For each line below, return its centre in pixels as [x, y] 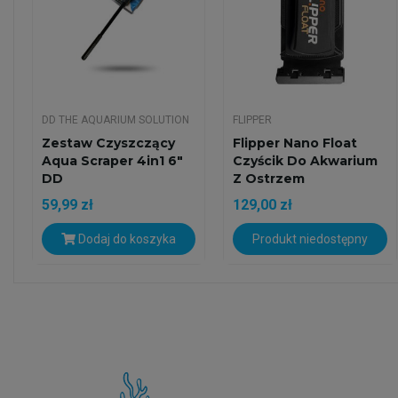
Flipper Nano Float [295, 143]
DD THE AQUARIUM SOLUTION [115, 120]
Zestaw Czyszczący [108, 143]
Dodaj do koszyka [126, 239]
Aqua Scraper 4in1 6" [112, 161]
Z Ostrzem [269, 179]
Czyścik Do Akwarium [306, 161]
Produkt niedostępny [310, 239]
